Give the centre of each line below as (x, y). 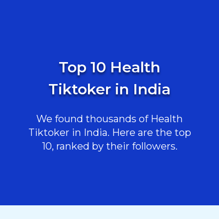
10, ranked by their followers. (109, 146)
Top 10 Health (109, 67)
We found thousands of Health (109, 119)
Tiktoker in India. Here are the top (109, 132)
